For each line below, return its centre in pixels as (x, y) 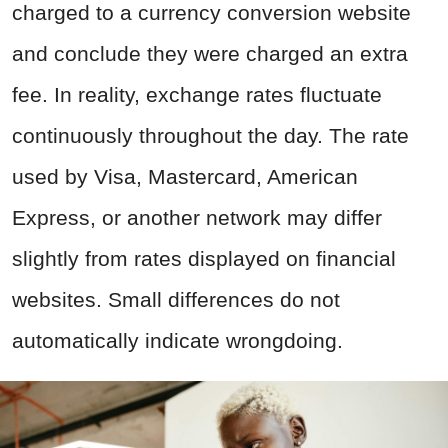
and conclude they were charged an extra (210, 54)
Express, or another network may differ (197, 218)
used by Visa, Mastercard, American (185, 177)
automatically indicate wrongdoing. (177, 341)
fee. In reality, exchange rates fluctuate (197, 95)
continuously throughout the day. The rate (210, 136)
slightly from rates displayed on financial (204, 259)
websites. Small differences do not (176, 300)
